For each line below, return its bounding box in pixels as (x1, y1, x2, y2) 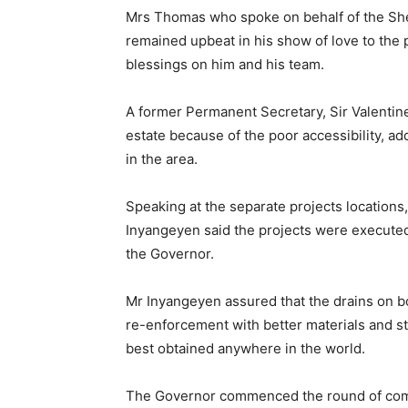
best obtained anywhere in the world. (126, 340, 365, 357)
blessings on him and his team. (126, 56, 324, 73)
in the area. (126, 150, 198, 168)
